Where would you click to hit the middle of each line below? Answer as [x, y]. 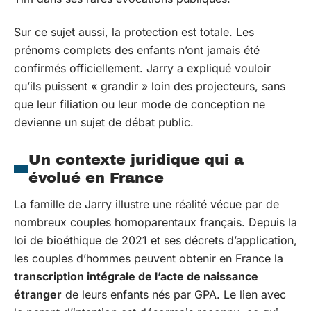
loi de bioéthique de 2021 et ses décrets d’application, [155, 240]
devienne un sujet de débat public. [104, 122]
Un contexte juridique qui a [136, 160]
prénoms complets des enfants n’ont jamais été [137, 50]
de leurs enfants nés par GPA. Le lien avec [174, 294]
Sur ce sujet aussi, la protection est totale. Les [134, 32]
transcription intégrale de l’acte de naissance [136, 276]
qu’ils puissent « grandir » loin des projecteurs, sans [150, 86]
